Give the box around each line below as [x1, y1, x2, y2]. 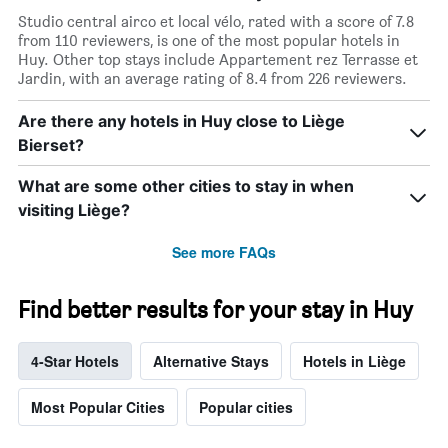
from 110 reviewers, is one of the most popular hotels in [18, 31, 400, 51]
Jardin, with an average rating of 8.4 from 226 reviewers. [18, 69, 407, 89]
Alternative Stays [153, 351, 269, 372]
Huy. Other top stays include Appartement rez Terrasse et [18, 50, 418, 70]
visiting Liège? [18, 200, 130, 221]
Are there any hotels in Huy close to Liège [18, 111, 345, 132]
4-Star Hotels [31, 351, 119, 372]
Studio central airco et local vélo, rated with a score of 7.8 [18, 12, 414, 32]
